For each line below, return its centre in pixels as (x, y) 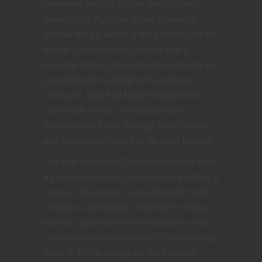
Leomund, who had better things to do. (122, 95)
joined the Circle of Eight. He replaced (118, 80)
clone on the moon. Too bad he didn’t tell (126, 192)
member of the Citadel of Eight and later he (130, 65)
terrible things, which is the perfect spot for (130, 34)
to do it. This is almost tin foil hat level (120, 253)
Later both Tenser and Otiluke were (114, 110)
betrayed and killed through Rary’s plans (124, 125)
